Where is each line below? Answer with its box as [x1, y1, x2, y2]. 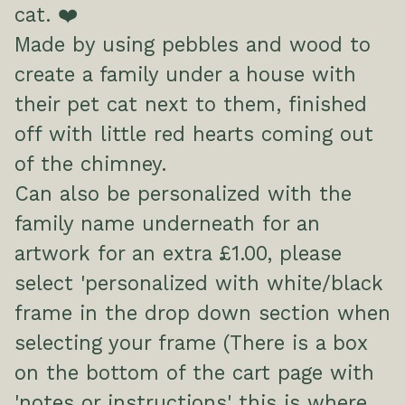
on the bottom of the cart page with [14, 360, 374, 384]
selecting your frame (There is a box [14, 330, 368, 354]
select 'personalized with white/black [14, 270, 383, 295]
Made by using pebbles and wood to [14, 32, 371, 56]
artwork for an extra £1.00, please [14, 240, 342, 265]
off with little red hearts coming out [14, 121, 373, 146]
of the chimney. [14, 151, 166, 175]
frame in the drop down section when [14, 300, 391, 325]
